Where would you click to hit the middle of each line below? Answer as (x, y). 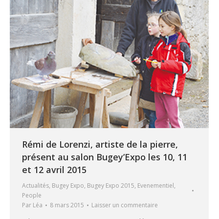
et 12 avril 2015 (54, 170)
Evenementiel (156, 186)
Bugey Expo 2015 (111, 186)
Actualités (35, 186)
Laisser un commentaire (125, 205)
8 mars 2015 (67, 205)
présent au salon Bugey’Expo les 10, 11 (105, 157)
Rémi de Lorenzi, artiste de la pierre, (100, 144)
